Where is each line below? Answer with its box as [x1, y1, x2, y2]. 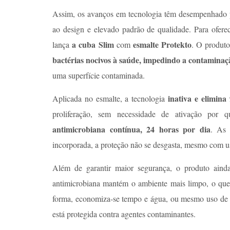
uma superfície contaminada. [52, 69, 145, 81]
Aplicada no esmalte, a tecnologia [52, 92, 168, 104]
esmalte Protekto [132, 38, 192, 50]
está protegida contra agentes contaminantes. [52, 208, 198, 219]
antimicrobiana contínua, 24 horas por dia [52, 123, 210, 135]
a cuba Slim [72, 38, 114, 50]
